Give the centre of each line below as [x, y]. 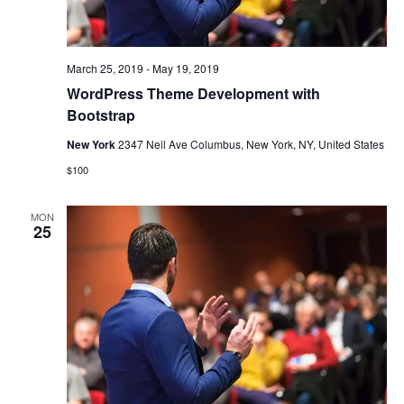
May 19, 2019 [185, 69]
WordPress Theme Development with [193, 94]
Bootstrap [101, 115]
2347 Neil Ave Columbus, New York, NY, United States [251, 144]
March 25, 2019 [105, 69]
